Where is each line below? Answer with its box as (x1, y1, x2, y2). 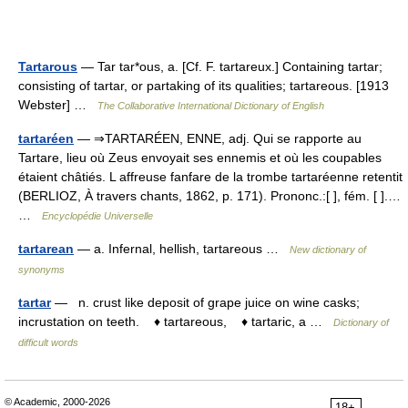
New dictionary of (290, 244, 366, 255)
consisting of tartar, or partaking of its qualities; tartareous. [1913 (18, 78, 389, 93)
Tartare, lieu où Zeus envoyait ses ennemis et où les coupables (18, 150, 382, 165)
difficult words (18, 337, 78, 348)
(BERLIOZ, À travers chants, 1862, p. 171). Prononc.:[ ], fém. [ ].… (18, 189, 401, 203)
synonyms (18, 264, 65, 275)
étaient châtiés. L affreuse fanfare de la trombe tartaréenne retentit (18, 169, 403, 184)
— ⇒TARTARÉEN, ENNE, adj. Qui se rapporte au (74, 131, 362, 146)
